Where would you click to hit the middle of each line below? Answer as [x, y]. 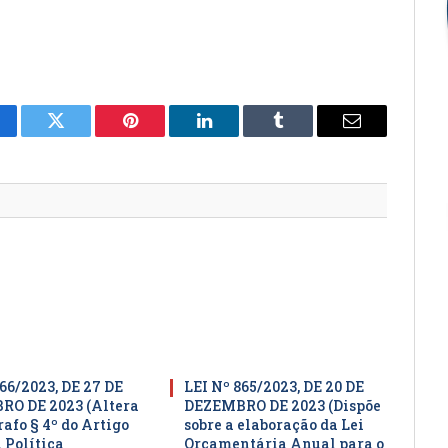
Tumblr [303, 135]
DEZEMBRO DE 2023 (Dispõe [283, 406]
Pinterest [160, 135]
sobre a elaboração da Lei [274, 425]
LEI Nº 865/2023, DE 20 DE [274, 387]
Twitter [80, 135]
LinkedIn [235, 135]
